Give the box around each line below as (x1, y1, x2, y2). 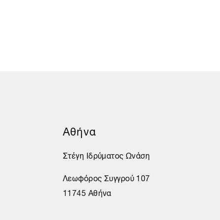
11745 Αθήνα (62, 184, 111, 199)
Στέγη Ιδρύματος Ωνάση (62, 147, 150, 162)
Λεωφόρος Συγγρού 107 (62, 169, 150, 185)
